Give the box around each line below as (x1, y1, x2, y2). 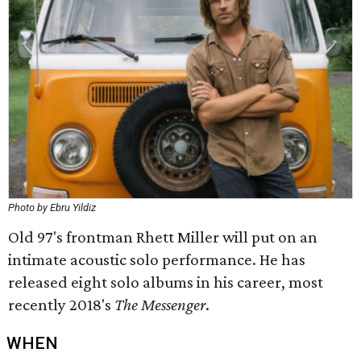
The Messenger (114, 295, 205, 314)
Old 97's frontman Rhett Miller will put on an (8, 227, 317, 247)
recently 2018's (8, 295, 114, 314)
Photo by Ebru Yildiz (8, 201, 96, 214)
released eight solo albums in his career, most (8, 272, 323, 292)
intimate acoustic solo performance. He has (8, 250, 305, 269)
